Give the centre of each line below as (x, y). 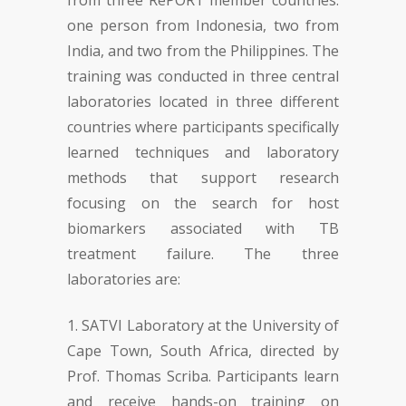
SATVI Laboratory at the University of (211, 325)
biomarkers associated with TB (203, 228)
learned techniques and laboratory (203, 152)
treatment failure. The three (203, 254)
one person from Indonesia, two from (203, 25)
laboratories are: (124, 279)
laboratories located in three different (203, 101)
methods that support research (203, 178)
